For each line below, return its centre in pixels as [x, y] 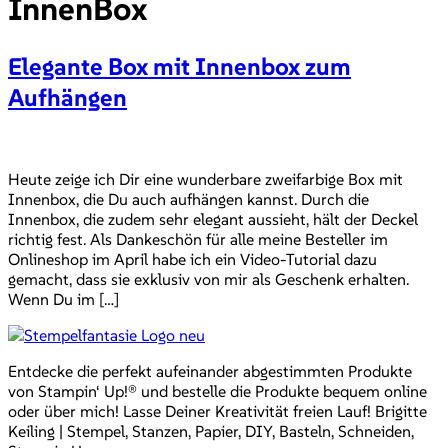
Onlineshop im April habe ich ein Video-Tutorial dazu [192, 258]
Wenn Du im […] [63, 298]
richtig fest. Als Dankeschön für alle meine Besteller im [198, 238]
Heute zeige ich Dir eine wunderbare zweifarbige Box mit [205, 178]
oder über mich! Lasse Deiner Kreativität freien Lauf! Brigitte [217, 410]
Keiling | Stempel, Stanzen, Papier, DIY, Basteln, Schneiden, [211, 430]
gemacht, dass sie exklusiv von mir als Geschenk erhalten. [208, 278]
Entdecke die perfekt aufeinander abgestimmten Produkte [210, 370]
